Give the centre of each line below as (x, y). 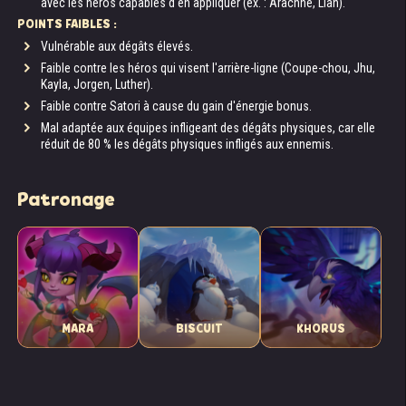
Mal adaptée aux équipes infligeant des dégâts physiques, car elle (208, 128)
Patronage (66, 200)
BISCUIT (199, 329)
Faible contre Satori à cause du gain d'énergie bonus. (176, 106)
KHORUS (321, 329)
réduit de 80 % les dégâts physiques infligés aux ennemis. (187, 144)
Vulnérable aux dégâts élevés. (117, 46)
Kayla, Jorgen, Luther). (97, 84)
